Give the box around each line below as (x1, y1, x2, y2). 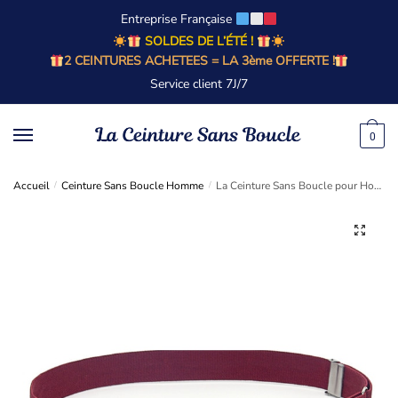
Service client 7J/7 (150, 75, 248, 92)
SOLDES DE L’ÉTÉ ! (145, 33, 257, 51)
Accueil (13, 178, 50, 193)
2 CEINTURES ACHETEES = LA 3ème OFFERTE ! (63, 52, 335, 70)
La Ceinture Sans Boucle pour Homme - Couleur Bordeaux (215, 178, 374, 193)
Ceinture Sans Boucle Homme (61, 178, 204, 193)
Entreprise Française (120, 11, 235, 28)
